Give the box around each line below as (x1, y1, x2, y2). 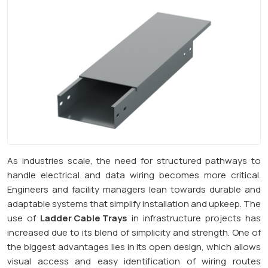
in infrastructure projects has (127, 211, 261, 224)
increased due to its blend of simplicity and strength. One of (7, 226, 261, 239)
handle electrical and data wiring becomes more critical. (7, 168, 261, 181)
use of (7, 211, 40, 224)
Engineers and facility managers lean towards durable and (7, 182, 261, 196)
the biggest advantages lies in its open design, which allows (7, 240, 261, 253)
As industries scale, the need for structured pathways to (7, 154, 261, 167)
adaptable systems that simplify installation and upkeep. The (7, 197, 261, 210)
